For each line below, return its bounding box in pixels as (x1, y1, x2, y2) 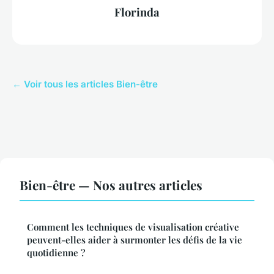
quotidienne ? (27, 246, 85, 259)
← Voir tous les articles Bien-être (12, 78, 158, 91)
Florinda (114, 4, 160, 20)
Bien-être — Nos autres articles (20, 176, 202, 194)
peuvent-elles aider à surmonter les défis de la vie (27, 234, 242, 246)
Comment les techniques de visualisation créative (27, 221, 239, 234)
